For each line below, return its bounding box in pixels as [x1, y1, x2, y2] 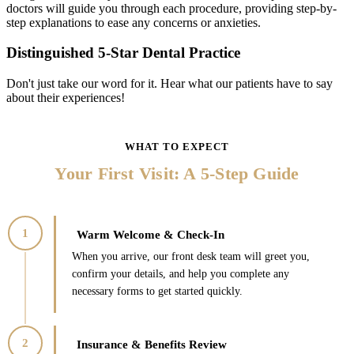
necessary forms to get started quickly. [72, 285, 243, 298]
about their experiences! [6, 91, 125, 105]
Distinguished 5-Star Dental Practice [6, 44, 240, 62]
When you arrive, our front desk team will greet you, [72, 250, 310, 263]
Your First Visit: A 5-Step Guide [55, 164, 299, 184]
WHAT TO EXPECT [124, 141, 230, 153]
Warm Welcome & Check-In [77, 228, 224, 242]
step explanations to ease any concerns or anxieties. [6, 15, 261, 29]
